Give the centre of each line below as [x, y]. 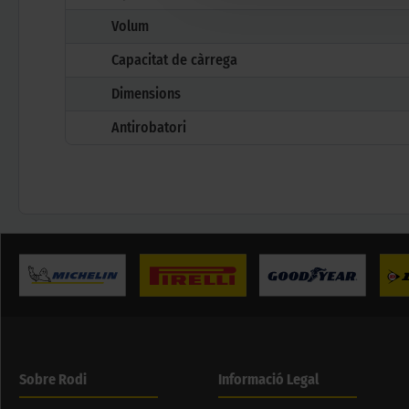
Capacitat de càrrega [174, 60]
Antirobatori [149, 128]
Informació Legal [268, 380]
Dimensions [146, 94]
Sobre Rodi [53, 380]
